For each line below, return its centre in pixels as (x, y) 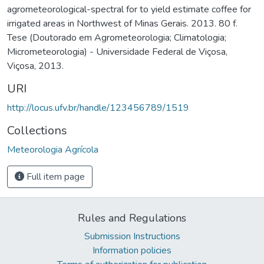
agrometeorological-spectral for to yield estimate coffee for (129, 9)
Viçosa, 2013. (35, 66)
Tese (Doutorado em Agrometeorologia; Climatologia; (117, 37)
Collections (37, 130)
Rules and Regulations (132, 218)
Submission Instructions (132, 236)
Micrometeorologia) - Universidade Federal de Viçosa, (117, 52)
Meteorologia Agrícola (53, 149)
